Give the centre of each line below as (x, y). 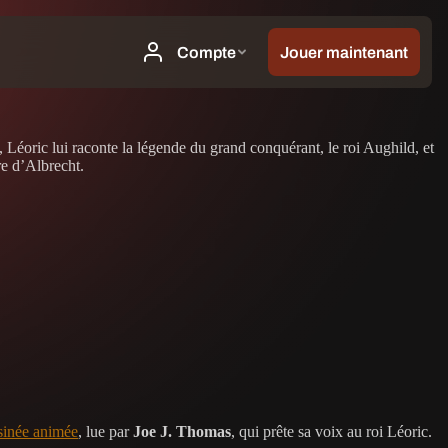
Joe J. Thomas (182, 431)
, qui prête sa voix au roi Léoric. (331, 431)
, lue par (105, 431)
